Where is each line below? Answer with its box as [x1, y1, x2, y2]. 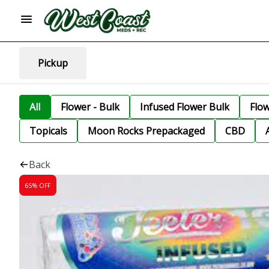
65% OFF [25, 181, 50, 190]
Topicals [29, 124, 67, 138]
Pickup [38, 56, 68, 70]
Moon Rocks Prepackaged [88, 124, 205, 138]
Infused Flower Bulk [140, 100, 229, 113]
